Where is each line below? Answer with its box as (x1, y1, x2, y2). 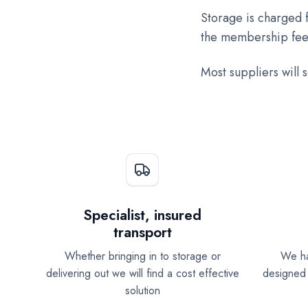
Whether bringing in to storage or (64, 247, 221, 264)
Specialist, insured (83, 205, 201, 226)
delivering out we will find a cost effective (45, 265, 239, 281)
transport (113, 222, 172, 243)
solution (124, 282, 160, 298)
